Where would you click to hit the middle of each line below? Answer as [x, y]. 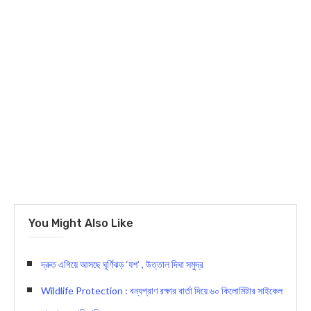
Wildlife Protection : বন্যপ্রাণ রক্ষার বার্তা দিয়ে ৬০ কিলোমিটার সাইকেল [162, 291]
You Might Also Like [81, 224]
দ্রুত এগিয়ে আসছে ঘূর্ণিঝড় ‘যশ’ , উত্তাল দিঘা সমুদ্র [122, 264]
